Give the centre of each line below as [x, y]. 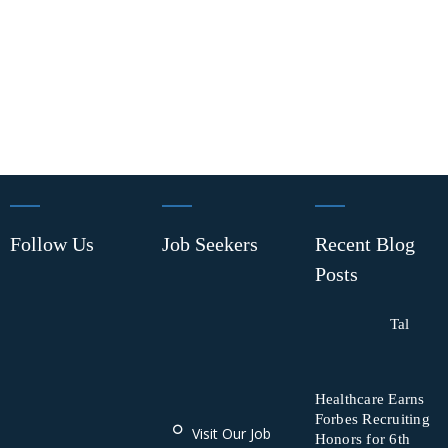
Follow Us [52, 244]
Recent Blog [364, 244]
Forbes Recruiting [372, 419]
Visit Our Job [232, 434]
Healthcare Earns [369, 399]
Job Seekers [210, 244]
